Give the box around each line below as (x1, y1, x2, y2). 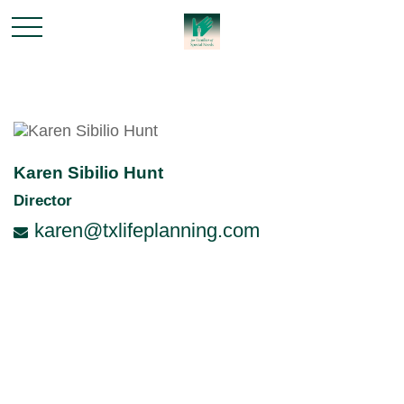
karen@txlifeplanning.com (34, 219, 260, 242)
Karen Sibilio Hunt (14, 163, 163, 182)
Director (14, 192, 72, 209)
